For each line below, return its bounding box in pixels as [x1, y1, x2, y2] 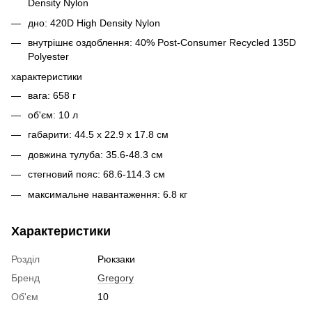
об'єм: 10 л [28, 109, 78, 121]
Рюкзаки [97, 253, 135, 265]
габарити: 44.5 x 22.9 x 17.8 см [28, 129, 169, 141]
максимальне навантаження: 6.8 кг [28, 188, 187, 200]
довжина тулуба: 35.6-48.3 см [28, 148, 163, 160]
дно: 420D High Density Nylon [28, 17, 160, 29]
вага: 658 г [28, 89, 76, 101]
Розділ [11, 253, 40, 265]
